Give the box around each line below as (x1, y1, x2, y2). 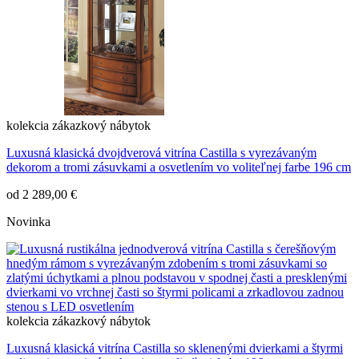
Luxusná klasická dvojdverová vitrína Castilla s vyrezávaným (6, 146, 317, 160)
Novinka (6, 215, 50, 229)
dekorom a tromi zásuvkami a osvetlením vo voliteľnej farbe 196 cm (6, 160, 351, 175)
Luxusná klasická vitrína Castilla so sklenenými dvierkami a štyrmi (6, 341, 343, 356)
